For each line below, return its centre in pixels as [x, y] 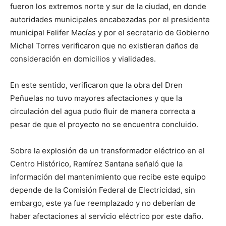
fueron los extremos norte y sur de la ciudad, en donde [108, 7]
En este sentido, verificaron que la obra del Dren [96, 85]
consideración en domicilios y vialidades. [83, 59]
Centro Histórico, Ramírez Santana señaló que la [96, 164]
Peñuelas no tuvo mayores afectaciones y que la [96, 98]
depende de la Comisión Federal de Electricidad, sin [103, 190]
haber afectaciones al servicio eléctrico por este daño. [107, 216]
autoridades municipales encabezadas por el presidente [110, 20]
